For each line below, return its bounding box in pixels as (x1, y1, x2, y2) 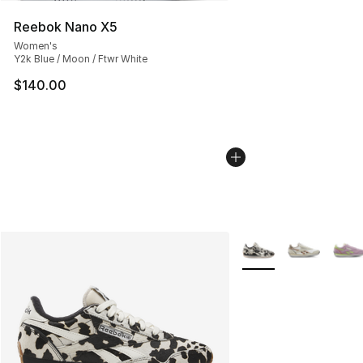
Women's (14, 40, 58, 53)
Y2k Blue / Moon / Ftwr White (14, 53, 147, 66)
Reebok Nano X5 (14, 19, 117, 36)
